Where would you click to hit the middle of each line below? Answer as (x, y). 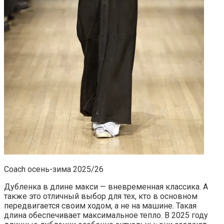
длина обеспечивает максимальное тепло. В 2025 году (106, 215)
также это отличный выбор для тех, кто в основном (101, 196)
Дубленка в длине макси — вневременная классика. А (106, 186)
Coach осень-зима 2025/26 (54, 169)
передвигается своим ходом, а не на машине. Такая (100, 205)
